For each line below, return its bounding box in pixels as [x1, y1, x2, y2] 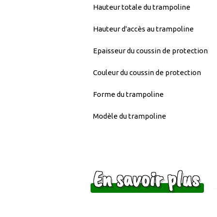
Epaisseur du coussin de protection [93, 46, 208, 55]
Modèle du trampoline [93, 111, 166, 120]
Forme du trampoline [93, 90, 164, 98]
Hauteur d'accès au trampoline [93, 24, 194, 33]
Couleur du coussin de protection [93, 68, 201, 77]
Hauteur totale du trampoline [93, 2, 190, 11]
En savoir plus [93, 165, 199, 193]
